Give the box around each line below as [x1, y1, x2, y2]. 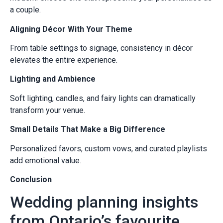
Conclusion [10, 174, 52, 184]
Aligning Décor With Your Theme [10, 24, 132, 34]
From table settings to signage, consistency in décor [10, 43, 193, 53]
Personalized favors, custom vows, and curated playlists [10, 143, 207, 153]
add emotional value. [10, 155, 81, 165]
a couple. [10, 5, 41, 15]
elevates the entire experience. [10, 55, 117, 65]
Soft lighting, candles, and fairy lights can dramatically [10, 93, 196, 103]
